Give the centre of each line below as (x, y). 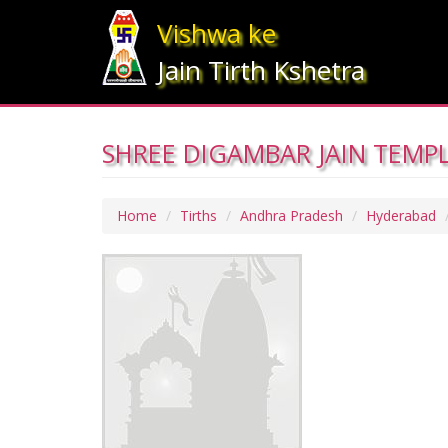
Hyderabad (401, 215)
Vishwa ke (216, 33)
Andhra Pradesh (291, 215)
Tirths (198, 215)
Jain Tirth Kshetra (260, 70)
